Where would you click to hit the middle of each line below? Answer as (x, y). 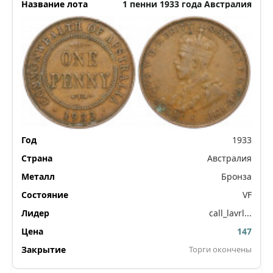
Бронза (236, 177)
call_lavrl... (230, 213)
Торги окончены (220, 250)
